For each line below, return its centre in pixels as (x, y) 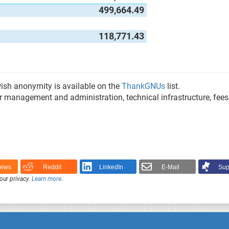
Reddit (52, 167)
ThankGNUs (143, 86)
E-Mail (171, 167)
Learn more (46, 179)
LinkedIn (111, 167)
